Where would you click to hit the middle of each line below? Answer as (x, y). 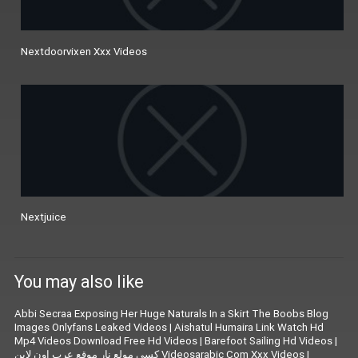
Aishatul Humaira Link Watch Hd (249, 327)
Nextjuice (44, 217)
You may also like (79, 282)
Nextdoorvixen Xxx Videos (84, 51)
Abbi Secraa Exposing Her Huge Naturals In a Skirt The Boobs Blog (171, 313)
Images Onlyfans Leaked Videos (91, 327)
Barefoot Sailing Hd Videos (268, 340)
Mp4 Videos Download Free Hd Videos (106, 340)
